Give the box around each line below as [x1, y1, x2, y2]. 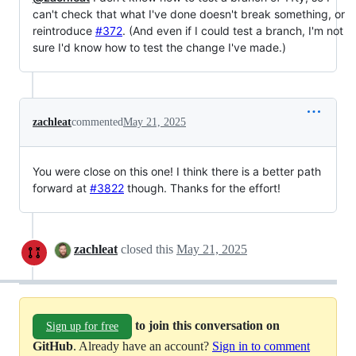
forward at [33, 181, 90, 195]
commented [72, 116, 123, 128]
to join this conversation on [135, 318, 280, 332]
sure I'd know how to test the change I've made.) [33, 41, 286, 54]
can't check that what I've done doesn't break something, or [33, 7, 345, 21]
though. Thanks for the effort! [124, 181, 281, 195]
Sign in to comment [212, 339, 310, 353]
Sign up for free [46, 320, 118, 332]
